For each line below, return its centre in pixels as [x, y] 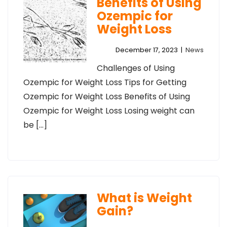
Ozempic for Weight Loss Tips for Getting [105, 82]
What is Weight [144, 198]
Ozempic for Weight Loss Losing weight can [109, 111]
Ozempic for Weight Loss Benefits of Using [107, 97]
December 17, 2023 [147, 50]
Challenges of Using [136, 68]
